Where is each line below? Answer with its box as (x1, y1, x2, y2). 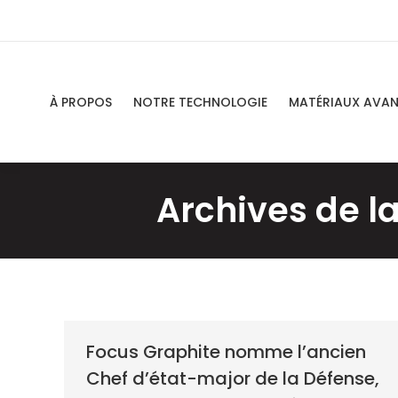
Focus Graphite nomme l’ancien (86, 338, 366, 364)
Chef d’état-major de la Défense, (86, 365, 379, 391)
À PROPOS (50, 92, 112, 111)
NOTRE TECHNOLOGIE (133, 92, 267, 111)
